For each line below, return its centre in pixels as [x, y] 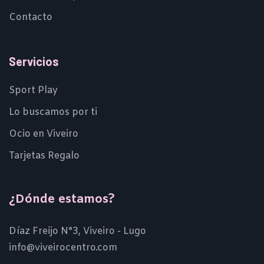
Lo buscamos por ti [53, 112]
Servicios [34, 61]
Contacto [31, 17]
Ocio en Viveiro [44, 134]
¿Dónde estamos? [62, 199]
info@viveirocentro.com [63, 247]
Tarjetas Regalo [44, 156]
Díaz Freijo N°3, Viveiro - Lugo [77, 231]
